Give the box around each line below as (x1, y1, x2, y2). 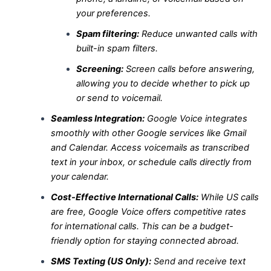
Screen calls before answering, (123, 63, 255, 74)
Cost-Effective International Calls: (50, 191, 198, 203)
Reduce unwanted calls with (139, 28, 258, 39)
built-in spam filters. (76, 42, 158, 54)
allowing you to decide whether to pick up (76, 77, 250, 89)
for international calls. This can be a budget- (50, 220, 233, 232)
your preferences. (76, 7, 151, 19)
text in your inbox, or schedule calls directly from (50, 156, 252, 168)
